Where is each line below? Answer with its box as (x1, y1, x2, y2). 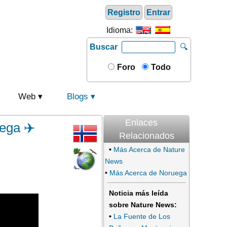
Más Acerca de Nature (113, 145, 185, 154)
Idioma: (106, 26, 135, 34)
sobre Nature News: (109, 201, 177, 209)
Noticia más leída (109, 189, 168, 198)
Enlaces (125, 118, 158, 128)
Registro (107, 8, 140, 17)
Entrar (146, 8, 170, 17)
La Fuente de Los (113, 212, 170, 221)
